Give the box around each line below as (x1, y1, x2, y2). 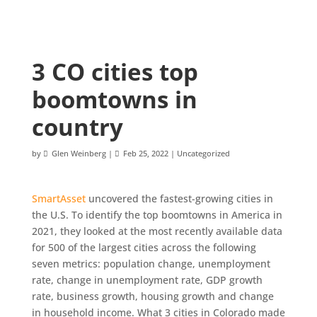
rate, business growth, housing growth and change (31, 289, 274, 303)
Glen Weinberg (51, 148, 106, 158)
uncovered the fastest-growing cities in (85, 192, 273, 205)
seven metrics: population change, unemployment (31, 257, 270, 270)
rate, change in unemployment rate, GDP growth (31, 273, 263, 287)
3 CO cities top (31, 56, 198, 88)
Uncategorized (176, 148, 230, 158)
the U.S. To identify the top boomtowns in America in (31, 208, 282, 221)
